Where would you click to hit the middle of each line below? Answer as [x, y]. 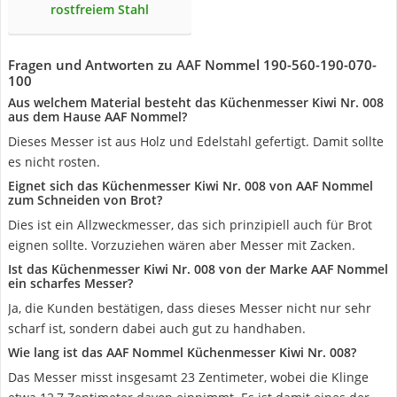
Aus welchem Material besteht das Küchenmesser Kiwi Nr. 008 [196, 102]
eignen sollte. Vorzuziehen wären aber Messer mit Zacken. [182, 245]
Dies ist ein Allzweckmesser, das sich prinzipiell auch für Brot [190, 225]
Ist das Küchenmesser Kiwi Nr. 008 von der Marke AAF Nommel [198, 269]
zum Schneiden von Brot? [85, 200]
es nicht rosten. [54, 162]
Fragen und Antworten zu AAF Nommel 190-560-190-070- [192, 65]
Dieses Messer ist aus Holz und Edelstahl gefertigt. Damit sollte [196, 141]
